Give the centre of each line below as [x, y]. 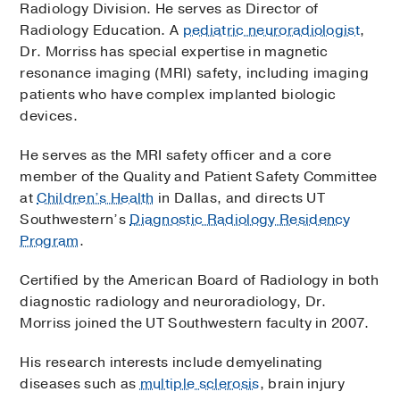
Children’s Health [96, 198]
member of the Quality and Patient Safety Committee [199, 176]
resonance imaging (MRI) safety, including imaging [195, 73]
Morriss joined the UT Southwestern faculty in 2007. [195, 323]
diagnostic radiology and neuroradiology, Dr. [173, 301]
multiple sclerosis [200, 383]
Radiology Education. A [101, 30]
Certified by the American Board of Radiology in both [200, 280]
